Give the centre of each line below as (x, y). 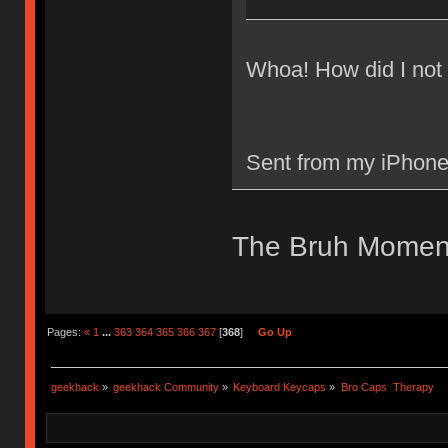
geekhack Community (166, 386)
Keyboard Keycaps (280, 386)
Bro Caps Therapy (387, 386)
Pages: (65, 331)
